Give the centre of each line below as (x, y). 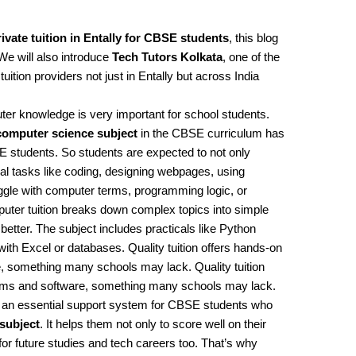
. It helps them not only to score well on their (153, 323)
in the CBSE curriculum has (211, 133)
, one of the (252, 56)
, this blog (254, 37)
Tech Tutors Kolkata (168, 56)
